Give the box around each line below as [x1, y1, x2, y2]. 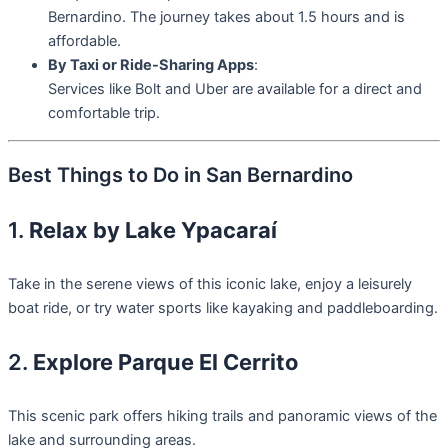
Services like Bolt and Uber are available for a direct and [48, 79, 422, 98]
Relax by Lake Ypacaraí [29, 216, 277, 243]
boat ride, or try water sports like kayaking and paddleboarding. [8, 298, 438, 317]
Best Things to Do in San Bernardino [8, 162, 353, 187]
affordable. [48, 31, 121, 50]
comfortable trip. [48, 103, 160, 122]
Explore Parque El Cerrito [33, 348, 298, 375]
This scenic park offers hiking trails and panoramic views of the [8, 406, 437, 425]
